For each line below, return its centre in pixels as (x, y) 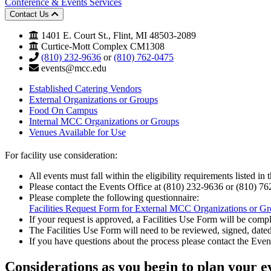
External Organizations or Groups (93, 99)
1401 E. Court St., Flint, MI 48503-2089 (117, 35)
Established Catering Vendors (85, 88)
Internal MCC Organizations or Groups (104, 121)
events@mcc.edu (74, 68)
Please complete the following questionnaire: (114, 197)
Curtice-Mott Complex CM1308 (102, 46)
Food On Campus (63, 110)
